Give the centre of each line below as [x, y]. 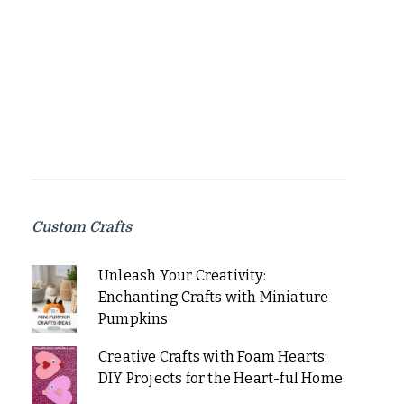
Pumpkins [133, 319]
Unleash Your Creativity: [182, 276]
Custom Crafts [82, 228]
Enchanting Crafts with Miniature [213, 298]
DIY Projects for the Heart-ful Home [220, 379]
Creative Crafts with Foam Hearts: [213, 357]
